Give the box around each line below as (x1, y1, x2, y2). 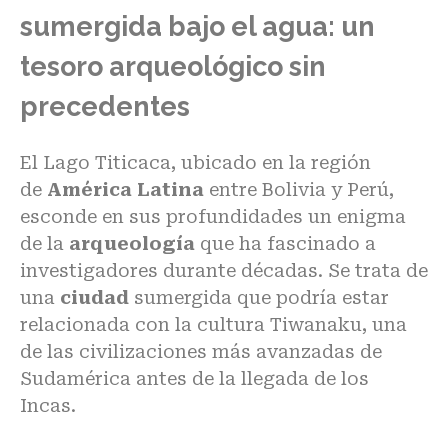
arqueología (69, 233, 200, 255)
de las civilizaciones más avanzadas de (20, 341, 382, 363)
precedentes (20, 90, 190, 122)
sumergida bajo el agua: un (20, 10, 375, 42)
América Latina (47, 179, 204, 201)
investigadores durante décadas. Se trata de (20, 260, 428, 282)
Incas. (20, 395, 76, 417)
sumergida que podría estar (129, 287, 389, 309)
